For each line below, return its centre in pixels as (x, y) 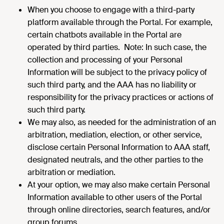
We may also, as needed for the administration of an (122, 122)
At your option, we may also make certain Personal (119, 185)
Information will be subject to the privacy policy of (117, 72)
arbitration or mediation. (71, 172)
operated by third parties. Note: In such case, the (117, 47)
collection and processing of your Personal (105, 60)
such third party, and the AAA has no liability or (112, 85)
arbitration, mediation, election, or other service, (115, 135)
